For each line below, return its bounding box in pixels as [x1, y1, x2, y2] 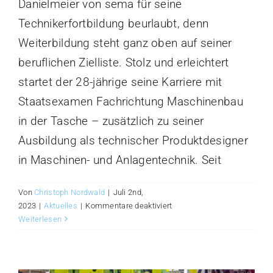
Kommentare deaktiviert [85, 200, 172, 210]
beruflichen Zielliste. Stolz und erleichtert [18, 55, 229, 69]
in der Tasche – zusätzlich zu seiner [18, 113, 204, 128]
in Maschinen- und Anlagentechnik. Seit [18, 152, 221, 167]
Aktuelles [44, 200, 78, 210]
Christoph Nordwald [34, 187, 105, 197]
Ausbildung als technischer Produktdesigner [18, 133, 248, 147]
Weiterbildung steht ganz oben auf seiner [18, 35, 232, 50]
